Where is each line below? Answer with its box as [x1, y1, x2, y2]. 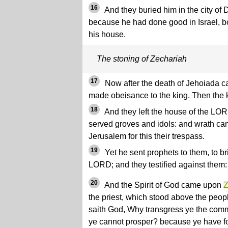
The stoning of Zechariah [97, 54, 187, 63]
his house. [89, 30, 126, 39]
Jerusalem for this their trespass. [89, 132, 205, 140]
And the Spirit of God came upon [103, 181, 223, 189]
